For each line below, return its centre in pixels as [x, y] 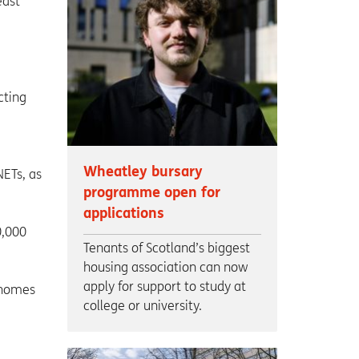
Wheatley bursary [143, 172]
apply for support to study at [164, 287]
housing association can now [165, 268]
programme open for [151, 193]
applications [123, 214]
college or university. [142, 306]
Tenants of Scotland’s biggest [166, 248]
